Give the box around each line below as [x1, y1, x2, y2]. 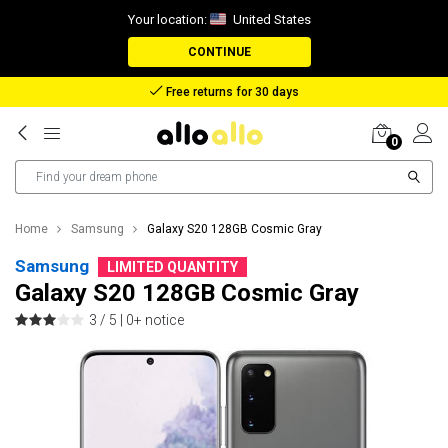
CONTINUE [187, 45, 251, 59]
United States [229, 12, 311, 27]
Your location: [127, 12, 210, 27]
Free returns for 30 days [162, 85, 299, 99]
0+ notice [126, 312, 184, 328]
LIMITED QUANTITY [107, 259, 238, 275]
